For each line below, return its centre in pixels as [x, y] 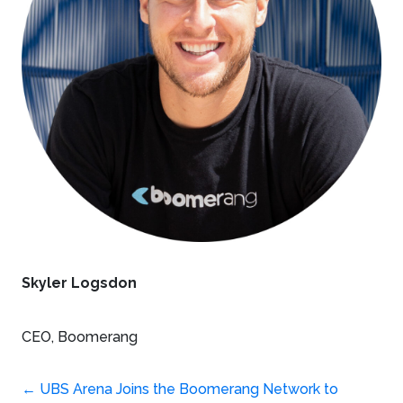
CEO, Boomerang [80, 337]
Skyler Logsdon [79, 283]
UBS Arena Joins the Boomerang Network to [187, 389]
